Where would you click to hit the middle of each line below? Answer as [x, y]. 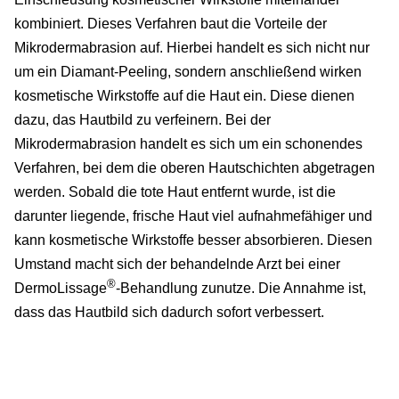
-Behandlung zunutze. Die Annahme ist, [241, 289]
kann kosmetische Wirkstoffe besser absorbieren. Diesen [193, 240]
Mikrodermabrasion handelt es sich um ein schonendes [188, 144]
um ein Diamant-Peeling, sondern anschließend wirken [188, 72]
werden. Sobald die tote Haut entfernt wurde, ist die [175, 192]
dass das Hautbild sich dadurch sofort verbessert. [169, 313]
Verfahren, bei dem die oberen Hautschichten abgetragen [195, 168]
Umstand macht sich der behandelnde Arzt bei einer [177, 265]
